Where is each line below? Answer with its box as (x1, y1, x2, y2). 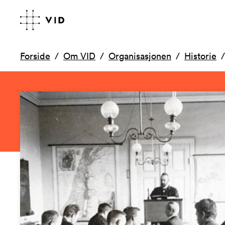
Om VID (63, 50, 95, 62)
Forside (20, 50, 50, 62)
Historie (184, 50, 216, 62)
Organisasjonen (108, 50, 171, 62)
